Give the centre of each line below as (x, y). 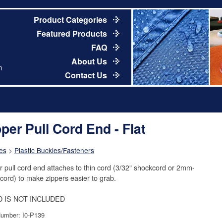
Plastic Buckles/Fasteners (54, 150)
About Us (90, 61)
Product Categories (71, 19)
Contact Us (87, 75)
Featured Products (73, 33)
